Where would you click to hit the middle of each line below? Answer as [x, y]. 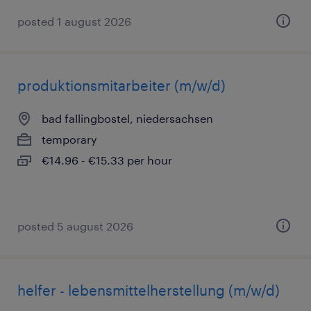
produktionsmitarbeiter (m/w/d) [121, 85]
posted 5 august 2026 [75, 226]
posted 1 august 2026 [74, 21]
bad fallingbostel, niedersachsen [127, 118]
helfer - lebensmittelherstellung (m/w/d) [149, 290]
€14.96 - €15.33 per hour [107, 160]
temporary [69, 139]
